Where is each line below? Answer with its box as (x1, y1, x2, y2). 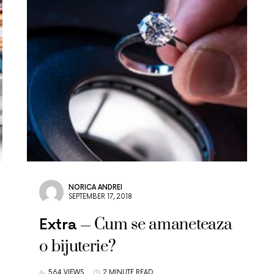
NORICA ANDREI (68, 183, 122, 191)
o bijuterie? (39, 237, 116, 257)
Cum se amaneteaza (94, 215, 232, 235)
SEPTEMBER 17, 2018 (68, 193, 132, 201)
